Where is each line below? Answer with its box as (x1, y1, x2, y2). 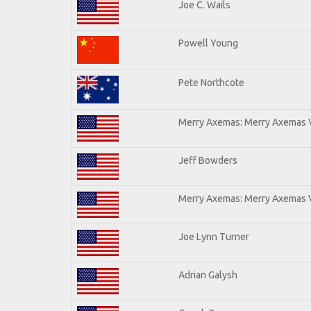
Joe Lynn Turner (178, 230, 249, 242)
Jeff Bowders (178, 154, 237, 166)
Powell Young (178, 37, 238, 49)
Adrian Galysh (178, 269, 237, 280)
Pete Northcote (178, 76, 244, 88)
